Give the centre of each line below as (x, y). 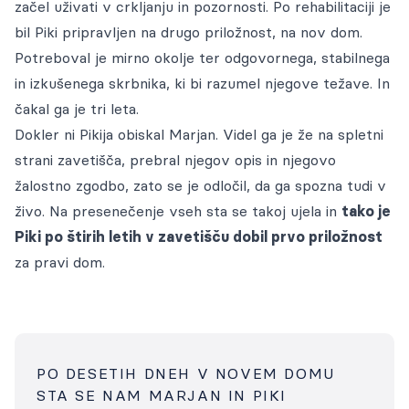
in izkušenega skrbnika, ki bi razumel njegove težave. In (202, 83)
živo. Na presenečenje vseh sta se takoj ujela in (178, 211)
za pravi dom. (60, 262)
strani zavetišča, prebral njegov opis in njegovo (175, 160)
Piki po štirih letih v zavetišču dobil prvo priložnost (199, 236)
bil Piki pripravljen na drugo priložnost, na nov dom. (189, 32)
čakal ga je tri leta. (77, 109)
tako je (366, 211)
